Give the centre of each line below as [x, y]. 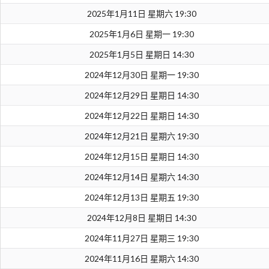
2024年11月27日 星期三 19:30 [141, 238]
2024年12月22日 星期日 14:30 [141, 116]
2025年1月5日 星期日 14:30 [141, 55]
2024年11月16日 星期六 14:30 [141, 259]
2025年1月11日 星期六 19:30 [141, 14]
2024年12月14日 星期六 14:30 [141, 177]
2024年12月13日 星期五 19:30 [141, 198]
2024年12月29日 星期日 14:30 [141, 95]
